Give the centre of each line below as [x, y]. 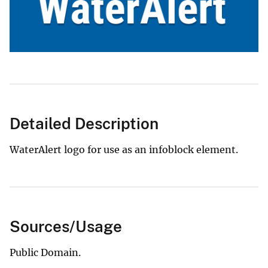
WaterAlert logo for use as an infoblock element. [124, 150]
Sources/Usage [66, 227]
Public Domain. [45, 253]
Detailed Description [84, 124]
